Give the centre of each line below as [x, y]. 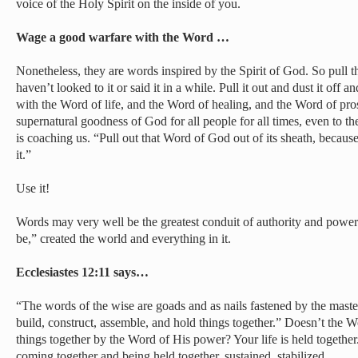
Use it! [33, 188]
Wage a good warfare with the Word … [123, 37]
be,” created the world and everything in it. [123, 239]
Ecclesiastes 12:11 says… [82, 272]
